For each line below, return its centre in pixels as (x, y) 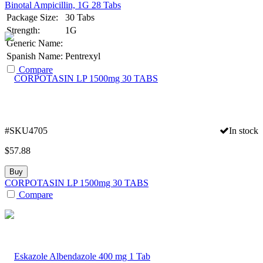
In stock (244, 130)
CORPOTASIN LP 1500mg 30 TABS (77, 183)
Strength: (23, 30)
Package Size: (32, 17)
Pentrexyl (83, 56)
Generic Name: (35, 43)
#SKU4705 (26, 130)
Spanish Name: (35, 56)
